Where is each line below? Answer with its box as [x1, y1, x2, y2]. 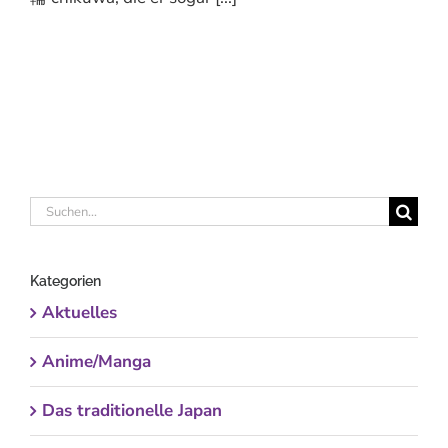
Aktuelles [42, 301, 117, 325]
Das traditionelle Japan [42, 399, 222, 423]
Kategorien [30, 273, 101, 290]
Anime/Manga [42, 350, 151, 374]
